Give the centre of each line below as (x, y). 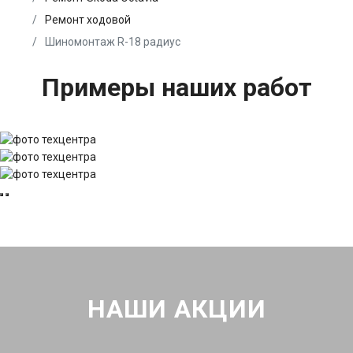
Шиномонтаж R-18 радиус (111, 41)
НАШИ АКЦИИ (176, 309)
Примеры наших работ (176, 87)
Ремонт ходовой (88, 19)
